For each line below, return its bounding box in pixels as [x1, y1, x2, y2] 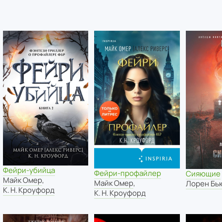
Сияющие [186, 168, 221, 179]
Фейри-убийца [2, 165, 55, 175]
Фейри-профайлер [94, 168, 162, 179]
